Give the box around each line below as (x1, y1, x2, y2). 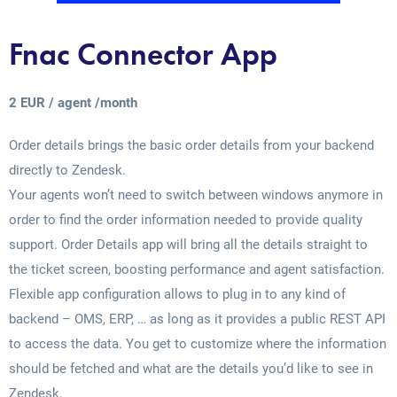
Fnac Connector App (9, 35, 277, 74)
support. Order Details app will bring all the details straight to (9, 237, 368, 253)
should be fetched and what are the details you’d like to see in (9, 361, 373, 377)
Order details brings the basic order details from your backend (9, 137, 374, 153)
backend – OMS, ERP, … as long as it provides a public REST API (9, 311, 385, 327)
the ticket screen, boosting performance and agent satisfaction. (9, 261, 385, 277)
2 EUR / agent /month (9, 95, 137, 111)
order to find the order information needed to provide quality (9, 212, 362, 228)
